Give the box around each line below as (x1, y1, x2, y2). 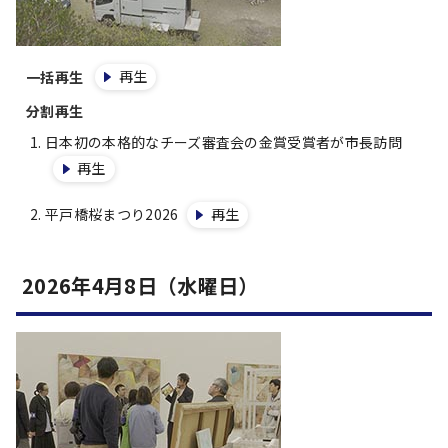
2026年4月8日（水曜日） (22, 271, 259, 300)
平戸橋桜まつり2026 (45, 204, 179, 224)
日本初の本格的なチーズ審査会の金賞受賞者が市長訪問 (45, 132, 403, 152)
